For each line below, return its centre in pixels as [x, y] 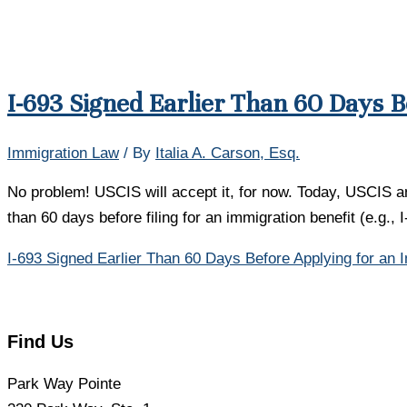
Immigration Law [63, 154]
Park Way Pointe [64, 383]
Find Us [40, 342]
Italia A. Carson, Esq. [228, 154]
